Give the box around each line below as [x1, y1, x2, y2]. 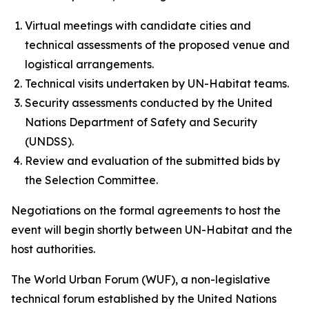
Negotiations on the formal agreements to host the [11, 203, 281, 217]
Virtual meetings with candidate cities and [25, 19, 251, 32]
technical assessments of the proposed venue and [25, 38, 290, 52]
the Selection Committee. [25, 173, 158, 187]
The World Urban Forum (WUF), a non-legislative [11, 272, 270, 286]
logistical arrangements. [25, 57, 154, 71]
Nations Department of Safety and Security [25, 115, 257, 129]
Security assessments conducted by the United [25, 96, 272, 110]
